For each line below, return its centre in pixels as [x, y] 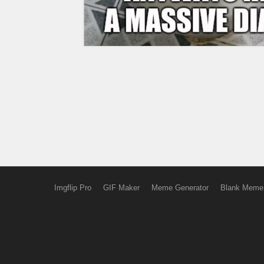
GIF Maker [121, 188]
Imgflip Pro [72, 188]
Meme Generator [180, 188]
